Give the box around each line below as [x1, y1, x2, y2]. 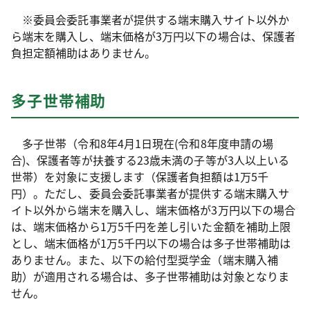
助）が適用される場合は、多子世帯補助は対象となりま [11, 268, 289, 284]
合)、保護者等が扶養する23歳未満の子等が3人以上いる [11, 152, 290, 168]
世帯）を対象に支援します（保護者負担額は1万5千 [11, 168, 268, 185]
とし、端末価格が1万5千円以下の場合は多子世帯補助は [11, 235, 291, 251]
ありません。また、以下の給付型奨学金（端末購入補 [11, 251, 278, 268]
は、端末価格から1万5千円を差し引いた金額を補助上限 [11, 218, 291, 235]
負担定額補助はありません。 [11, 44, 156, 61]
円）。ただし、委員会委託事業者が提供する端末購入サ [11, 185, 289, 201]
